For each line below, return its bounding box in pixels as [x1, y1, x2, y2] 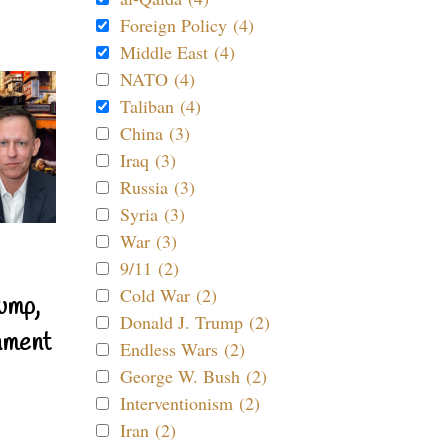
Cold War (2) [120, 283, 217, 307]
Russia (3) [120, 175, 195, 199]
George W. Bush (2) [120, 364, 267, 388]
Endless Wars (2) [120, 337, 245, 361]
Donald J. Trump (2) [120, 310, 270, 334]
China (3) [120, 121, 190, 145]
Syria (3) [120, 202, 185, 226]
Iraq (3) [120, 148, 176, 172]
